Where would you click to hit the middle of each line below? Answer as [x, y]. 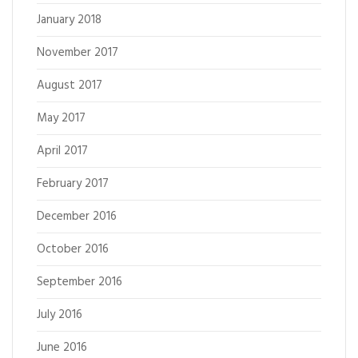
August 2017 [70, 86]
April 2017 [62, 151]
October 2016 [73, 249]
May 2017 [61, 118]
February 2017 [73, 184]
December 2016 [77, 217]
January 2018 [69, 20]
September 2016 [80, 282]
